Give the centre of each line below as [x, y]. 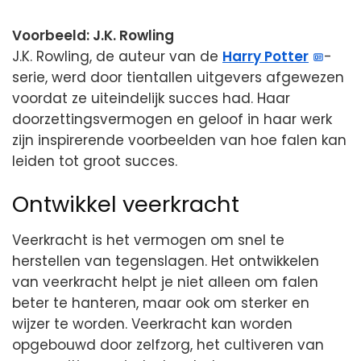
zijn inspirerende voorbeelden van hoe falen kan [179, 140]
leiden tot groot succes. [95, 161]
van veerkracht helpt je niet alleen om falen [165, 282]
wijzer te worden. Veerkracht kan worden [152, 324]
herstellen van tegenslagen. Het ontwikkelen [166, 261]
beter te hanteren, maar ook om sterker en [161, 303]
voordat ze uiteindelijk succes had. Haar [151, 98]
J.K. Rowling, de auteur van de [117, 56]
